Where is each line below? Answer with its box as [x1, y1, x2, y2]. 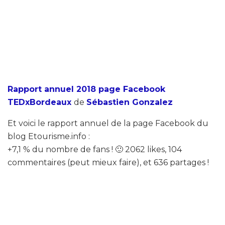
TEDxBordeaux [8, 97, 71, 107]
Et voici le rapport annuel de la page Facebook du [8, 118, 208, 128]
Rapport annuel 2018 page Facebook [8, 84, 165, 94]
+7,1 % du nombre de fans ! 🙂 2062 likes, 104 [8, 144, 182, 154]
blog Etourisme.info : [8, 131, 90, 141]
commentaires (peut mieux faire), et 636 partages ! [8, 157, 209, 167]
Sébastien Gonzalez [86, 97, 173, 107]
